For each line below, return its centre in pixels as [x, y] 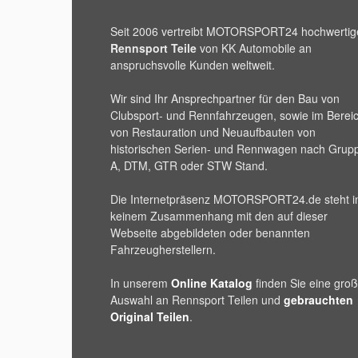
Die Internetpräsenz [162, 199]
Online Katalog [212, 282]
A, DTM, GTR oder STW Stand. [189, 165]
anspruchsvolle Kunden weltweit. [193, 64]
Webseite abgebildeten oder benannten [210, 232]
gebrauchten [318, 299]
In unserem [141, 282]
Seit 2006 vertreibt [158, 31]
